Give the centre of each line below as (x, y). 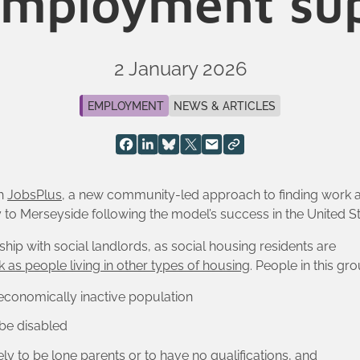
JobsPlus (35, 194)
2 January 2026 (180, 69)
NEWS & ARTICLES (225, 106)
